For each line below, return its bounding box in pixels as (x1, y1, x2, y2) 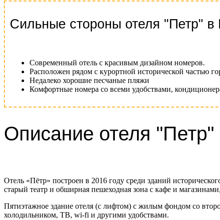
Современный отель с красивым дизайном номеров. (29, 58, 205, 67)
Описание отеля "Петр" (4, 123, 214, 145)
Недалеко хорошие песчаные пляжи (29, 76, 149, 84)
